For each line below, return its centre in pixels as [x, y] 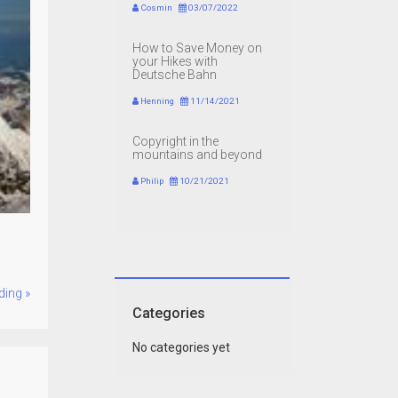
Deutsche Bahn [174, 75]
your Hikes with [175, 62]
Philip [151, 181]
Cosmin [155, 8]
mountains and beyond [197, 155]
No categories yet [181, 348]
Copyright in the [175, 142]
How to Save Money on [197, 48]
